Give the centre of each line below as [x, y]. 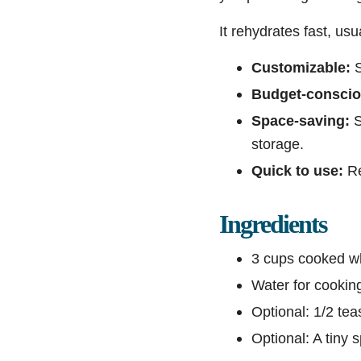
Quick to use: [297, 170]
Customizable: [301, 67]
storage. [278, 143]
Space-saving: [301, 120]
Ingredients [273, 224]
